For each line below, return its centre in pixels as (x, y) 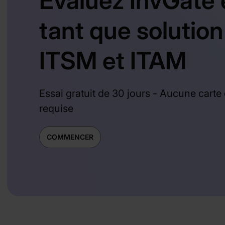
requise (56, 108)
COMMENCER (70, 137)
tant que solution (131, 30)
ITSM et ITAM (113, 60)
